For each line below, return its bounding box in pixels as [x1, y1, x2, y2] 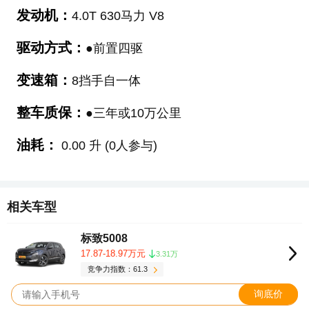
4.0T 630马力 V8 [71, 9, 164, 23]
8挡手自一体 [71, 74, 141, 88]
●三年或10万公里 [85, 106, 181, 121]
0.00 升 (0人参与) [57, 139, 157, 153]
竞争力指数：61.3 [88, 265, 148, 274]
